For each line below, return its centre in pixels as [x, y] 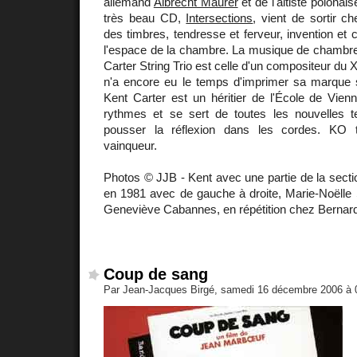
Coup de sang [156, 275]
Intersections [220, 18]
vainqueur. [130, 145]
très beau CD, [145, 18]
